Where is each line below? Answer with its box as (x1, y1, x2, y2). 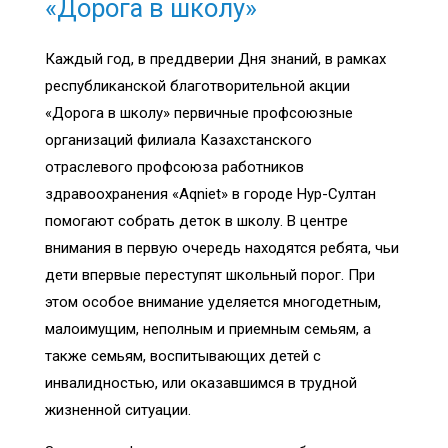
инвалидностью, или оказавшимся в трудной (45, 373, 357, 392)
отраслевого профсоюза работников (45, 157, 304, 176)
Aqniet (179, 184, 221, 203)
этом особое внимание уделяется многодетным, (45, 292, 381, 311)
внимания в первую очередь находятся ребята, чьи (45, 238, 399, 257)
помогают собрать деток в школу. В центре (45, 211, 348, 230)
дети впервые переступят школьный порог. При (45, 265, 375, 284)
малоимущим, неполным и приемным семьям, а (45, 319, 371, 338)
